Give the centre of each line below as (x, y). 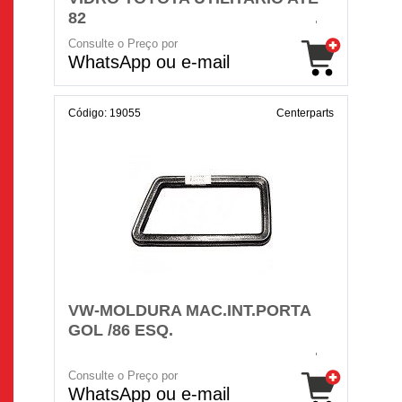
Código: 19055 (105, 113)
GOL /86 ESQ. (121, 330)
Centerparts (305, 113)
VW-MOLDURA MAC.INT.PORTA (189, 310)
